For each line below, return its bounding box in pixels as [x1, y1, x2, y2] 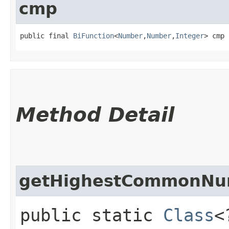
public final [20, 31, 73, 40]
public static [20, 204, 163, 225]
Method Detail [16, 103, 174, 126]
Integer [175, 31, 204, 40]
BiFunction [73, 31, 114, 40]
